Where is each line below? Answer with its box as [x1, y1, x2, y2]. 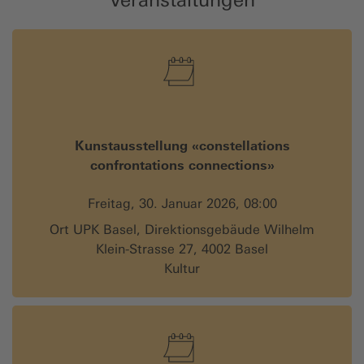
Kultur [164, 260, 200, 276]
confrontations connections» [89, 156, 275, 173]
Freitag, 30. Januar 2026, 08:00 [87, 195, 277, 211]
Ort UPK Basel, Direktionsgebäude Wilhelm [50, 221, 314, 237]
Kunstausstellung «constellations [74, 136, 290, 154]
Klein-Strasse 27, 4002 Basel [96, 240, 268, 257]
